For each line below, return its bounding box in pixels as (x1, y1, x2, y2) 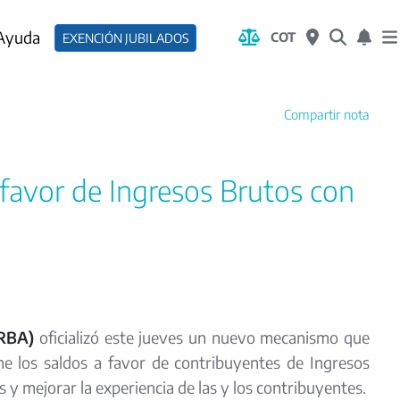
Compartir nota (284, 106, 370, 122)
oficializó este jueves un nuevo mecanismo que (39, 327, 371, 347)
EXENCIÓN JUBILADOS (62, 30, 188, 46)
